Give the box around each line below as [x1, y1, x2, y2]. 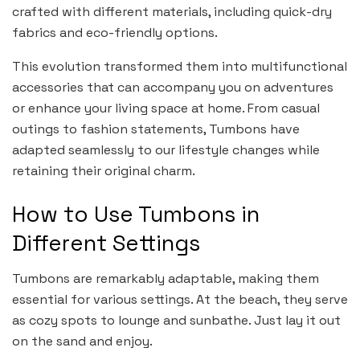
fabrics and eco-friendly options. [12, 24, 218, 42]
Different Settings [12, 228, 200, 257]
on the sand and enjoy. [12, 333, 153, 350]
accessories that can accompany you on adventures [12, 79, 333, 96]
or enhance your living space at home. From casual [12, 100, 320, 117]
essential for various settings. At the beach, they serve [12, 291, 348, 309]
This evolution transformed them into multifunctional [12, 58, 347, 76]
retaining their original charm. [12, 162, 195, 180]
